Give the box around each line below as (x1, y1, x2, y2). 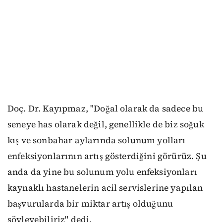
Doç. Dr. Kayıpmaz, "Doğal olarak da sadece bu (7, 103, 204, 115)
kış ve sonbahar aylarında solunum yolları (7, 134, 186, 147)
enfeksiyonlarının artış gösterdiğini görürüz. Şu (7, 150, 207, 163)
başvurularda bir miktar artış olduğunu (7, 198, 173, 210)
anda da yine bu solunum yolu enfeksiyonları (7, 166, 197, 178)
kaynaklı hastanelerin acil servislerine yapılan (7, 182, 203, 194)
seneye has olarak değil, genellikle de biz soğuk (7, 118, 204, 131)
